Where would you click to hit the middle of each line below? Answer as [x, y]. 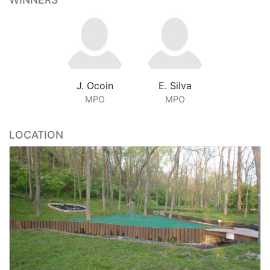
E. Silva [175, 85]
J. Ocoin [95, 85]
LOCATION [36, 134]
